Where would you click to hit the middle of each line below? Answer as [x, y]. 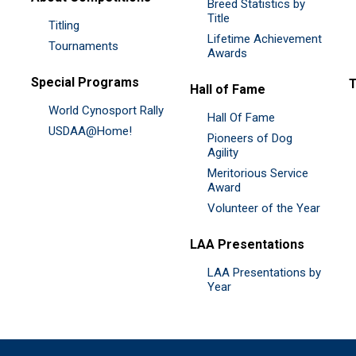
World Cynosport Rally [106, 110]
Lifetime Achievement [265, 39]
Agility [223, 152]
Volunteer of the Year [264, 208]
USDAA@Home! [90, 131]
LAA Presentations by [264, 272]
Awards [227, 53]
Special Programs [85, 82]
